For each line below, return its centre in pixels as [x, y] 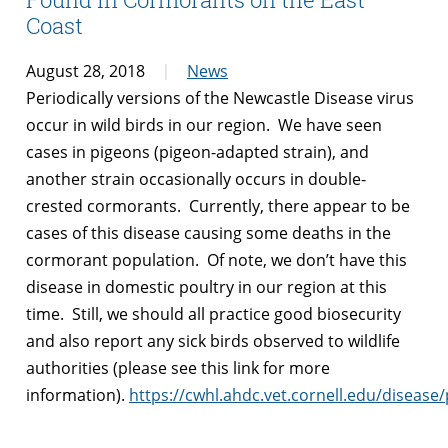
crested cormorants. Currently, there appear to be [218, 205]
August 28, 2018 [85, 70]
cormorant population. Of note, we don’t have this [216, 259]
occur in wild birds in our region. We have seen [204, 124]
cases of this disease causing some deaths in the [208, 232]
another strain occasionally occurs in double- [196, 178]
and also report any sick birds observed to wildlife [213, 340]
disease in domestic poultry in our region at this [206, 286]
